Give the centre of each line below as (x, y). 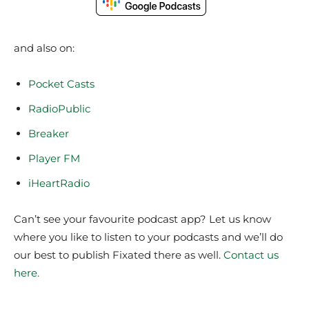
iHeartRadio (59, 183)
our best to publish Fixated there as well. (119, 255)
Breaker (49, 133)
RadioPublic (59, 109)
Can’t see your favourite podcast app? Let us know (142, 219)
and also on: (44, 48)
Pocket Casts (61, 84)
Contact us (251, 255)
